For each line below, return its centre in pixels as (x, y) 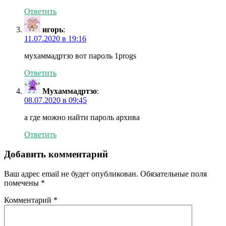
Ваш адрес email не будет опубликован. (71, 174)
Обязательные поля (174, 174)
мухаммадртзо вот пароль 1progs (80, 56)
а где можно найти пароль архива (82, 118)
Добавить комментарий (56, 154)
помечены (22, 183)
